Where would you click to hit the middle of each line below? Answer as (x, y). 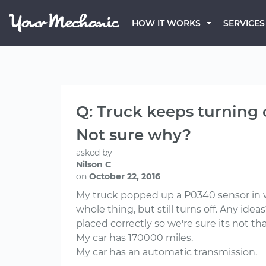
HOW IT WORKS (166, 23)
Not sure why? (134, 135)
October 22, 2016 (125, 176)
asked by (94, 153)
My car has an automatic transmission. (167, 252)
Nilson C (94, 164)
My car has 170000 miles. (134, 238)
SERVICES (244, 23)
